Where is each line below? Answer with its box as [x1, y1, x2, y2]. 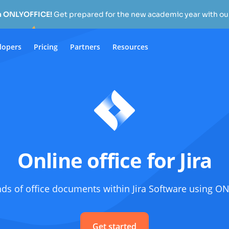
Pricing [34, 41, 58, 52]
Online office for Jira [17, 146, 212, 174]
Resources [112, 41, 148, 52]
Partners [70, 41, 100, 52]
